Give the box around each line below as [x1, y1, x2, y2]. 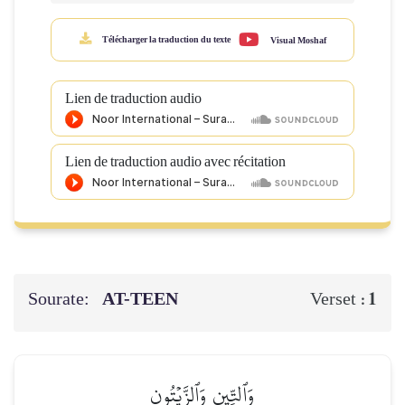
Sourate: [28, 283, 93, 316]
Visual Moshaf [268, 36, 326, 46]
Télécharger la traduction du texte [99, 34, 231, 44]
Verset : [310, 289, 368, 309]
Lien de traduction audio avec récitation [65, 155, 286, 170]
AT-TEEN [102, 283, 183, 316]
